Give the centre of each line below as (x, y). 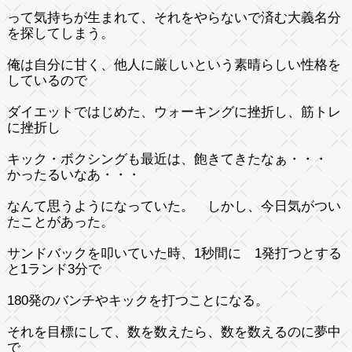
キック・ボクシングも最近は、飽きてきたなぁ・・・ (174, 159)
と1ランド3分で (54, 269)
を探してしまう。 (60, 33)
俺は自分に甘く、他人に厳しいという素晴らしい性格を (174, 64)
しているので (47, 80)
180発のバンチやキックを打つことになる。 (144, 300)
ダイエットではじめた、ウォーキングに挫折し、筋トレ (174, 112)
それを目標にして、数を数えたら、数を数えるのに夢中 (174, 332)
